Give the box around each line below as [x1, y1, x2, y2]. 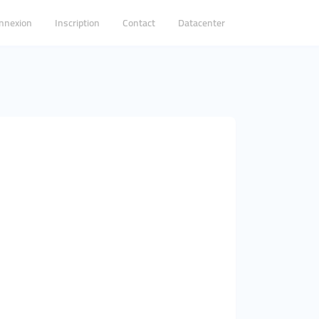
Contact [122, 13, 155, 32]
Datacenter [178, 13, 225, 32]
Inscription [55, 13, 100, 32]
